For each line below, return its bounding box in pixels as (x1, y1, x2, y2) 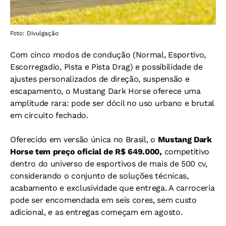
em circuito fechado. (10, 110, 88, 121)
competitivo (161, 147, 210, 157)
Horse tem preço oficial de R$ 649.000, (10, 147, 162, 157)
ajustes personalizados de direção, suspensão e (10, 74, 190, 84)
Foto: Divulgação (10, 30, 59, 37)
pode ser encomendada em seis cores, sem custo (10, 195, 197, 205)
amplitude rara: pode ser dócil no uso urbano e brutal (10, 98, 214, 108)
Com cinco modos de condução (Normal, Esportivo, (10, 50, 206, 60)
